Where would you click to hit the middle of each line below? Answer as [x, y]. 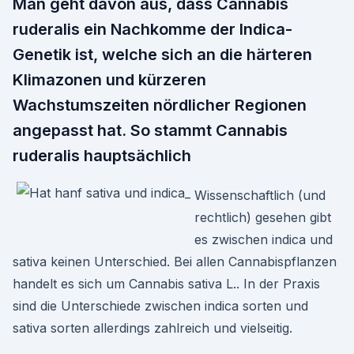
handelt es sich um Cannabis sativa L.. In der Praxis [166, 284]
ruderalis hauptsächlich [102, 156]
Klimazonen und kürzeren [109, 80]
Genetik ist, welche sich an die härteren [162, 55]
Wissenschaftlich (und [260, 195]
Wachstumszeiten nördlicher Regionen [160, 105]
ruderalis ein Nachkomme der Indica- [153, 29]
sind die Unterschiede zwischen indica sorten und [160, 306]
